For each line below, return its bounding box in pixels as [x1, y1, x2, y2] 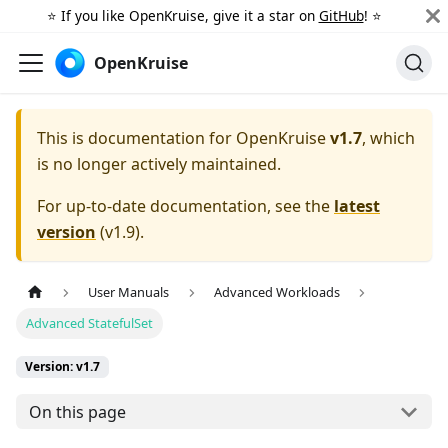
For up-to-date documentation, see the [37, 195, 334, 217]
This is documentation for [37, 127, 236, 149]
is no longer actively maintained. [37, 153, 281, 175]
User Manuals [88, 283, 170, 302]
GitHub [318, 6, 364, 25]
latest [334, 195, 380, 217]
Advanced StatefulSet [26, 314, 154, 333]
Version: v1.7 [25, 358, 100, 376]
